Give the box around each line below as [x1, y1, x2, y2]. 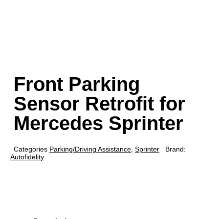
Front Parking [14, 73, 140, 95]
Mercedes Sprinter [14, 112, 183, 134]
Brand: [165, 145, 186, 153]
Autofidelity [10, 153, 44, 161]
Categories [14, 145, 47, 153]
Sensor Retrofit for [14, 92, 185, 114]
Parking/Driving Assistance [49, 145, 131, 153]
